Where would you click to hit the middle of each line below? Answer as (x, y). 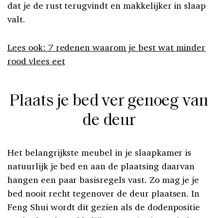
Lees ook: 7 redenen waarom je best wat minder (107, 47)
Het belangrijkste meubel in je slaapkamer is (100, 153)
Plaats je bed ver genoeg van (109, 102)
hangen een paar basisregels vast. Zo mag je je (103, 180)
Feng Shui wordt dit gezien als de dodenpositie (104, 207)
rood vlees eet (36, 61)
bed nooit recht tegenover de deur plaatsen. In (104, 193)
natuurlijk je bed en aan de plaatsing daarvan (101, 166)
